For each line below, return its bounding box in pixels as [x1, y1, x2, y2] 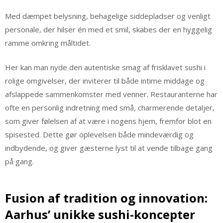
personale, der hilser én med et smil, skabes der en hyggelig [5, 24, 212, 34]
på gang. [5, 156, 34, 167]
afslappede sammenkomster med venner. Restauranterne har [5, 89, 218, 100]
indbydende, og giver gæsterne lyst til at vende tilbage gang [5, 143, 213, 153]
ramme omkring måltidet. [5, 37, 91, 48]
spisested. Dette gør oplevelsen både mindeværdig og [5, 129, 194, 140]
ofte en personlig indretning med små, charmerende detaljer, [5, 103, 215, 113]
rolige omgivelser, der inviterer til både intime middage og [5, 76, 205, 86]
